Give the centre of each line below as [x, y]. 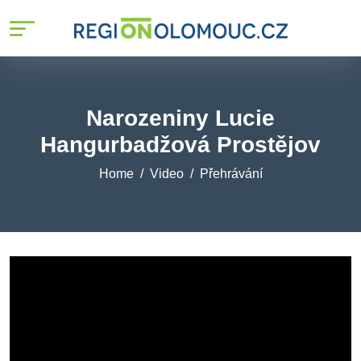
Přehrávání [231, 174]
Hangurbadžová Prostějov [180, 145]
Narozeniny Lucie [180, 118]
